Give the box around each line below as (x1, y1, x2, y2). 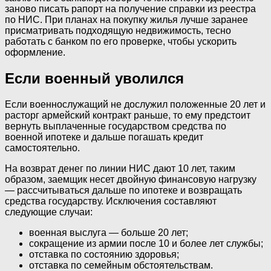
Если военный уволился (5, 70, 184, 87)
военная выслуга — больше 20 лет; (29, 227, 188, 238)
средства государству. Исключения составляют (5, 196, 217, 206)
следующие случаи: (5, 207, 93, 217)
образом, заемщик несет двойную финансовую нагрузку (5, 174, 256, 184)
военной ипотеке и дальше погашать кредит (5, 132, 203, 142)
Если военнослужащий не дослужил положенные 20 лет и (5, 99, 266, 109)
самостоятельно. (5, 143, 80, 153)
